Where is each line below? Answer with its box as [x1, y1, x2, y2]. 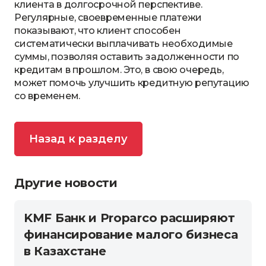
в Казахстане [24, 244, 106, 259]
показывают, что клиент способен [14, 25, 181, 37]
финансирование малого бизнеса [24, 227, 238, 242]
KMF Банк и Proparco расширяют [24, 211, 235, 226]
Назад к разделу [29, 132, 128, 146]
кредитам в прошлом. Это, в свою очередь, [14, 64, 224, 76]
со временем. [14, 90, 81, 102]
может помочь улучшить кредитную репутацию [14, 77, 250, 89]
